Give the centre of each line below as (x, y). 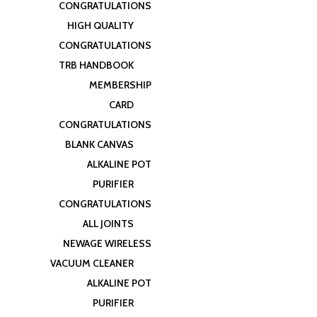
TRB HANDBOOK (96, 65)
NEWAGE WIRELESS (107, 243)
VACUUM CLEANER (92, 263)
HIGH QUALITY (100, 25)
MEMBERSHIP (120, 85)
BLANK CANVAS (99, 144)
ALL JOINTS (108, 224)
